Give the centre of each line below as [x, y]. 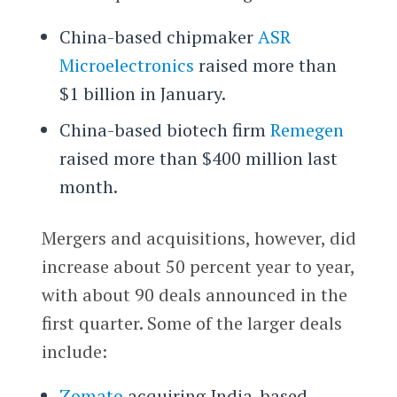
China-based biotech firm [164, 129]
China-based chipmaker [158, 36]
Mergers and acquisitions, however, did [198, 238]
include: [74, 352]
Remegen [307, 129]
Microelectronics [126, 65]
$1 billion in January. [142, 93]
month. [88, 186]
